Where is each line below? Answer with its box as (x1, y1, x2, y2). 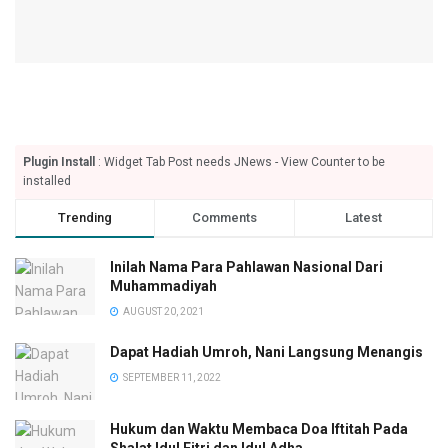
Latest (344, 209, 382, 225)
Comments (191, 209, 257, 225)
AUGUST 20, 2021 (121, 305, 204, 317)
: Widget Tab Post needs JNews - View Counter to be (95, 154, 385, 169)
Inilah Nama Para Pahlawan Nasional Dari (110, 258, 383, 275)
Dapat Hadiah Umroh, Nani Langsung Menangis (110, 343, 423, 360)
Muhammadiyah (110, 277, 217, 294)
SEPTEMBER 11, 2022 (121, 371, 221, 383)
